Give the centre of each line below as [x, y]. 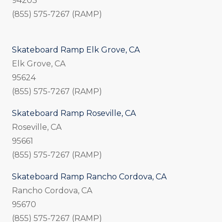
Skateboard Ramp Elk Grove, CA [76, 50]
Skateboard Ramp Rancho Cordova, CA [89, 177]
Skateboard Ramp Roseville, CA [74, 113]
